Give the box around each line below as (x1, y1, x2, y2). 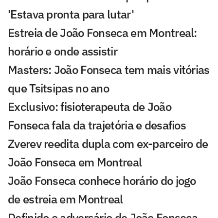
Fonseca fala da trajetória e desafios (8, 117, 186, 133)
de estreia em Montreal (8, 191, 123, 207)
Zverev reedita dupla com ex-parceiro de (8, 136, 208, 152)
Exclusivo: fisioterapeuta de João (8, 99, 171, 115)
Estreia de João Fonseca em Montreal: (8, 25, 197, 41)
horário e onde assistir (8, 43, 117, 59)
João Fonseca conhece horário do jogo (8, 173, 196, 189)
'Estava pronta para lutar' (8, 6, 134, 22)
